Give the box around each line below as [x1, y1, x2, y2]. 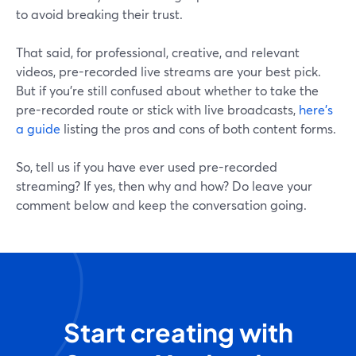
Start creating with [63, 316, 293, 349]
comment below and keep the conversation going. [16, 196, 307, 214]
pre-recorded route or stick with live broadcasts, [16, 101, 299, 118]
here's [299, 101, 333, 118]
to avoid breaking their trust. [16, 6, 183, 23]
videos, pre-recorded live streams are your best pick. [16, 63, 321, 80]
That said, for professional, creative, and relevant [16, 44, 300, 61]
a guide [16, 120, 60, 137]
